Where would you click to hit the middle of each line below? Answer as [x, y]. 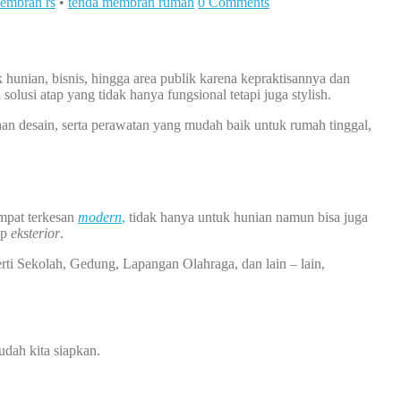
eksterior [35, 233]
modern [100, 217]
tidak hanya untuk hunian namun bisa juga [247, 217]
